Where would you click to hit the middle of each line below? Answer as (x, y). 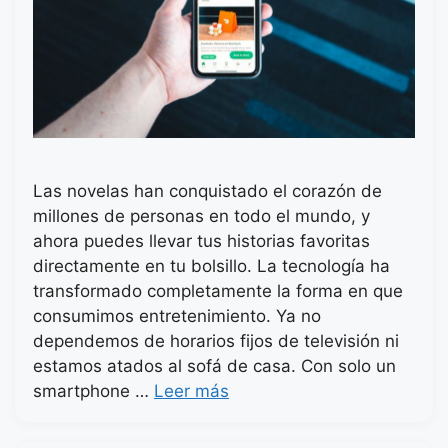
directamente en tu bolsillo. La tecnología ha (211, 266)
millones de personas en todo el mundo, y (201, 216)
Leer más (191, 391)
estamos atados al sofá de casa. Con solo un (214, 366)
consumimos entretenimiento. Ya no (177, 316)
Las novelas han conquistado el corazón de (207, 191)
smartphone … (93, 391)
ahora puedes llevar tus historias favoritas (201, 241)
